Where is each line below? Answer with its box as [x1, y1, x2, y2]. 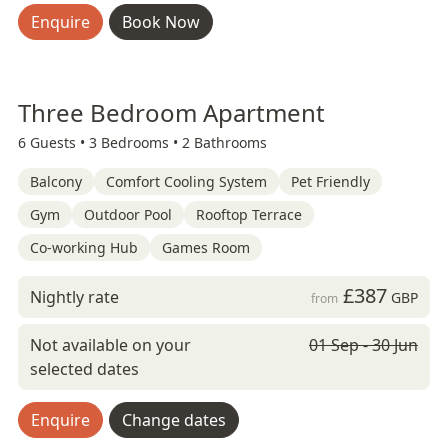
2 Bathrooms [182, 133, 267, 152]
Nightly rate [30, 286, 119, 308]
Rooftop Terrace [196, 205, 302, 224]
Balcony [30, 172, 82, 191]
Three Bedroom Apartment [18, 96, 325, 129]
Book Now [122, 11, 200, 33]
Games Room [162, 238, 250, 257]
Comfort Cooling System [106, 172, 267, 191]
